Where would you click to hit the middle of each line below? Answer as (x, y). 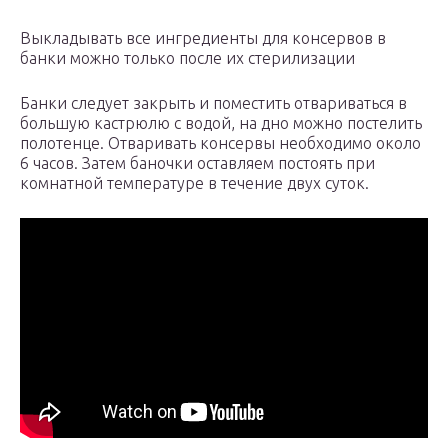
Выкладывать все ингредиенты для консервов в (203, 38)
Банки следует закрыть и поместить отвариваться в (213, 103)
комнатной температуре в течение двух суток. (194, 183)
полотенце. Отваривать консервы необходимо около (220, 143)
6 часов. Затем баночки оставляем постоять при (197, 163)
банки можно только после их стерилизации (187, 58)
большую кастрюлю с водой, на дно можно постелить (221, 123)
